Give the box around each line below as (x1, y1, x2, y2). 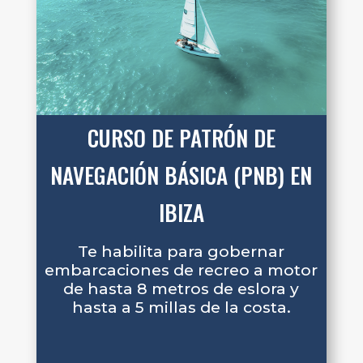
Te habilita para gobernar (78, 241, 285, 262)
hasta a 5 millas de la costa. (71, 297, 291, 318)
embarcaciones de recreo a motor (45, 260, 318, 280)
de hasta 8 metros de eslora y (63, 279, 300, 299)
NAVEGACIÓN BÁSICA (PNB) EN (50, 158, 313, 191)
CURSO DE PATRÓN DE (87, 121, 275, 154)
